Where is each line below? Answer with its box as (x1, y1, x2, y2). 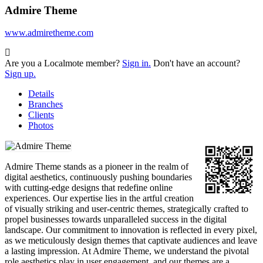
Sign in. (122, 58, 151, 69)
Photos (28, 120, 53, 131)
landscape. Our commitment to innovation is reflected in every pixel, (5, 225, 257, 235)
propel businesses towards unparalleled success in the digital (5, 214, 227, 225)
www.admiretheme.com (5, 28, 93, 38)
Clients (28, 110, 54, 120)
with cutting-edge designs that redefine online (5, 183, 173, 193)
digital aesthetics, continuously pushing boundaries (5, 172, 192, 183)
